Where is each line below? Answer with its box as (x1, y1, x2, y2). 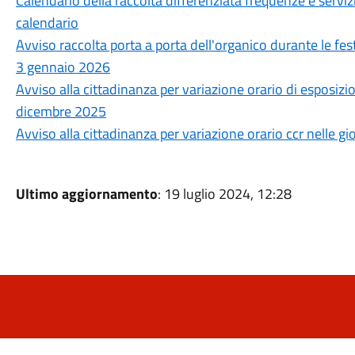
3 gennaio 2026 (15, 56, 110, 78)
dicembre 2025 (15, 101, 106, 122)
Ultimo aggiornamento (15, 183, 158, 204)
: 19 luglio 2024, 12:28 (157, 183, 292, 204)
